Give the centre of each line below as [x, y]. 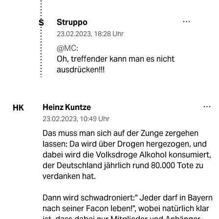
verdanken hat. [69, 176]
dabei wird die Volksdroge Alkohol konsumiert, [127, 155]
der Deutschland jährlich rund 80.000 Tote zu [123, 166]
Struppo [72, 22]
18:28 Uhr [109, 34]
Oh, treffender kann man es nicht [116, 59]
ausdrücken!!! [81, 70]
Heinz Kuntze [66, 108]
